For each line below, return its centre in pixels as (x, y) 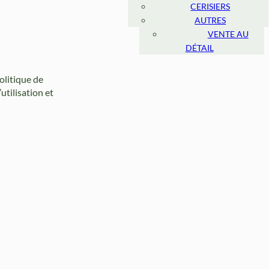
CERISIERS (210, 7)
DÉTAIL (199, 48)
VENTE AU (228, 34)
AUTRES (210, 20)
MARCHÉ (228, 7)
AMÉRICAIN (199, 20)
